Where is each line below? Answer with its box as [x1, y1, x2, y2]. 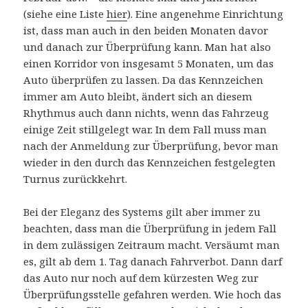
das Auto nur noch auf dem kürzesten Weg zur [23, 271, 259, 285]
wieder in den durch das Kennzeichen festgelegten [23, 155, 276, 170]
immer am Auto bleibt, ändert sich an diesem [23, 89, 253, 104]
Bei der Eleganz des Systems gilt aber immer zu [23, 205, 261, 219]
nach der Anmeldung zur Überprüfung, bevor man [23, 139, 279, 153]
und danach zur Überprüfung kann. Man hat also [23, 40, 272, 54]
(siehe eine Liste [23, 7, 107, 21]
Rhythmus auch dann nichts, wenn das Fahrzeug [23, 106, 269, 120]
